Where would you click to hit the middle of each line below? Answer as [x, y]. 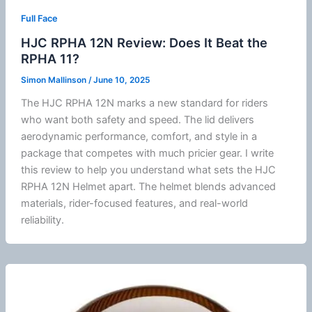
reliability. [42, 220]
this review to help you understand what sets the [138, 170]
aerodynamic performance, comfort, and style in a [139, 136]
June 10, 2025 [121, 80]
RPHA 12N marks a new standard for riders [165, 103]
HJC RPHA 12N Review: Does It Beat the [144, 43]
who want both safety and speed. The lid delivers [137, 119]
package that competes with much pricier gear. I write [147, 153]
